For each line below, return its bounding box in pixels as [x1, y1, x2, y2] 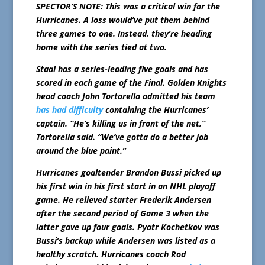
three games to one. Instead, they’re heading [35, 27, 212, 39]
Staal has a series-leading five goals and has [35, 63, 208, 75]
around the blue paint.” [35, 144, 126, 156]
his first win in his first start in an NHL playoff [35, 180, 215, 192]
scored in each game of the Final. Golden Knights [35, 76, 227, 88]
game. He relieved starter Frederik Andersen [35, 193, 211, 205]
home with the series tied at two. [35, 41, 167, 53]
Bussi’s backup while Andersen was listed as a [35, 234, 215, 246]
